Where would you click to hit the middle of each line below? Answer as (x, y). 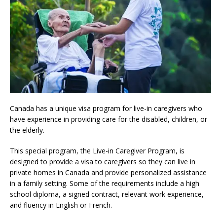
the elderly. (27, 130)
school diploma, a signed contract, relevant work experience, (107, 194)
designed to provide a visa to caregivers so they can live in (103, 161)
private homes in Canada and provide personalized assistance (108, 172)
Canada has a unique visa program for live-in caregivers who (106, 108)
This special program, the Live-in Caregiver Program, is (97, 150)
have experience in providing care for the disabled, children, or (109, 119)
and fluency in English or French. (61, 205)
